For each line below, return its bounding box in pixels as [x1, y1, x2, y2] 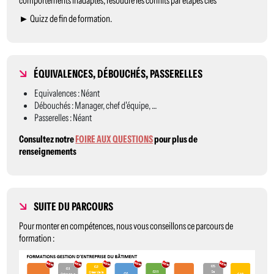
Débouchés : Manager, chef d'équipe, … [34, 99, 158, 111]
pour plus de [153, 133, 198, 145]
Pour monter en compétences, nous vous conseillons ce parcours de [19, 220, 234, 232]
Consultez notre [19, 133, 76, 145]
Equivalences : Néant [34, 87, 100, 99]
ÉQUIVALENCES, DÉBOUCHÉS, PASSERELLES [34, 67, 203, 81]
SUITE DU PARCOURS [34, 200, 114, 213]
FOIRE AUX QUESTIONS [75, 133, 154, 145]
